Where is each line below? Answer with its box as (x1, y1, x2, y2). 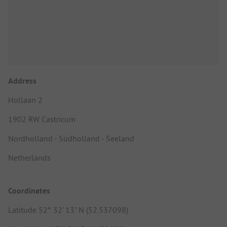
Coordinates (8, 185, 50, 197)
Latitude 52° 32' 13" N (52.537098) (8, 205, 128, 215)
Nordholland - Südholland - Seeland (8, 133, 134, 143)
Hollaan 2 (8, 94, 43, 105)
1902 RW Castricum (8, 113, 75, 124)
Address (8, 75, 36, 86)
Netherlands (8, 152, 51, 163)
